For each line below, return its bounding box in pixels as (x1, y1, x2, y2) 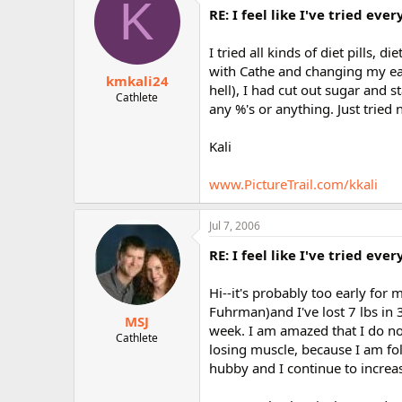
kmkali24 (105, 71, 169, 90)
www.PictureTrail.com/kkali (209, 175, 378, 193)
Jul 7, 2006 (209, 218, 260, 233)
